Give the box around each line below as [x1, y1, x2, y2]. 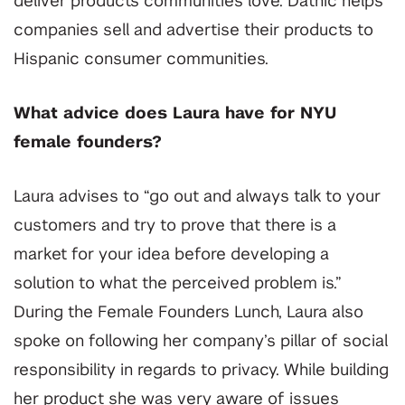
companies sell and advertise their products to [14, 23, 373, 40]
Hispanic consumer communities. [14, 52, 273, 69]
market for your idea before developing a [14, 247, 329, 264]
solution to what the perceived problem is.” [14, 276, 342, 293]
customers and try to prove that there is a [14, 218, 336, 235]
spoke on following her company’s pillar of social [14, 334, 388, 351]
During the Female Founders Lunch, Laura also [14, 305, 363, 322]
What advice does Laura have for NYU [14, 106, 336, 123]
